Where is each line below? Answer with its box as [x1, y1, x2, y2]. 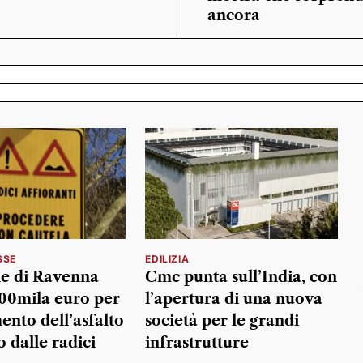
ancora [207, 6, 260, 24]
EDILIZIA [145, 253, 190, 266]
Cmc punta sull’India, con [145, 268, 338, 287]
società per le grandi [145, 312, 300, 331]
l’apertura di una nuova [145, 290, 323, 309]
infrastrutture [145, 334, 250, 352]
